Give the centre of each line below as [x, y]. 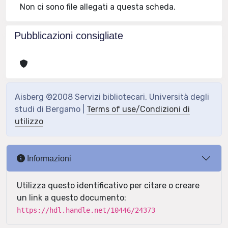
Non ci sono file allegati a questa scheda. [98, 7]
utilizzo [29, 121]
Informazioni [48, 158]
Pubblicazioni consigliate [69, 36]
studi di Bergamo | [51, 109]
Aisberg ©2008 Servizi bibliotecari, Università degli [112, 97]
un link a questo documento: [72, 198]
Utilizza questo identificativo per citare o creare [108, 186]
